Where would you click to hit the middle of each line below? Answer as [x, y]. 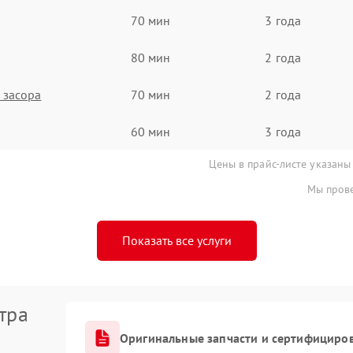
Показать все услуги [176, 240]
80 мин [150, 57]
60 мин [150, 131]
